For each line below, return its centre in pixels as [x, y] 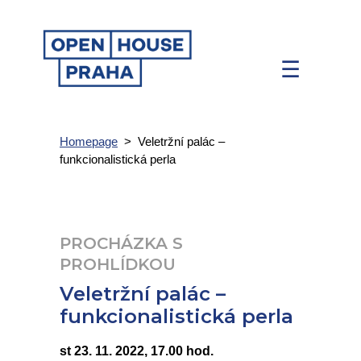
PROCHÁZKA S [121, 243]
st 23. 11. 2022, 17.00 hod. [137, 351]
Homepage [89, 141]
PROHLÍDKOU [118, 264]
